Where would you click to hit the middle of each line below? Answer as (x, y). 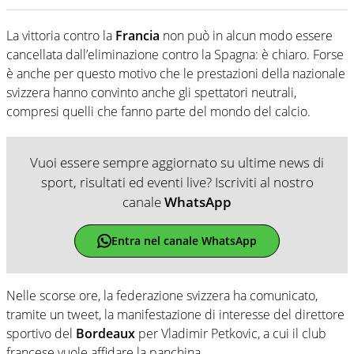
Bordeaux (107, 333)
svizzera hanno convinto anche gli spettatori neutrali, (151, 92)
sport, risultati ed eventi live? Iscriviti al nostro (177, 182)
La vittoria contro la (61, 35)
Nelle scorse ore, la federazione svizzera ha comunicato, (162, 295)
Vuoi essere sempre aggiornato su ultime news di (177, 162)
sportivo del (41, 333)
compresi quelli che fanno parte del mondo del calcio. (158, 111)
